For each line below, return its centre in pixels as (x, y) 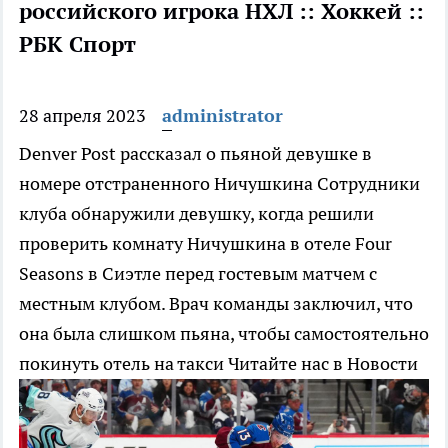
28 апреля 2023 (82, 116)
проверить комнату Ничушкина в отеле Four (205, 244)
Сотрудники (368, 184)
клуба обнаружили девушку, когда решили (196, 214)
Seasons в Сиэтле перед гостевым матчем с (198, 274)
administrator (222, 116)
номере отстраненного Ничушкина (168, 184)
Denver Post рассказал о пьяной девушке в (195, 154)
